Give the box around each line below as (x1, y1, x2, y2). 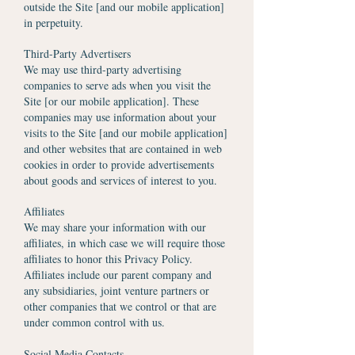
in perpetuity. (24, 15, 83, 30)
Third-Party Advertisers (24, 46, 131, 61)
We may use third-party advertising (24, 62, 181, 77)
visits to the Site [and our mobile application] (24, 125, 227, 140)
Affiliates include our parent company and (24, 267, 212, 282)
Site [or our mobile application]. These (24, 94, 199, 109)
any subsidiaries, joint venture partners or (24, 283, 209, 298)
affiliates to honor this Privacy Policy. (24, 251, 193, 266)
